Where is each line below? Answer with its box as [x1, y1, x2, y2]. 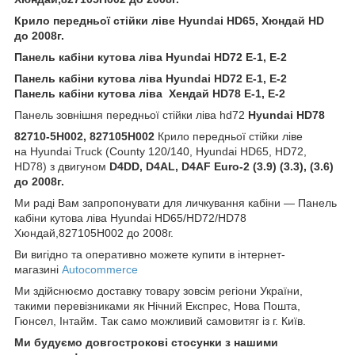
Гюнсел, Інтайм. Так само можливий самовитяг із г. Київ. [14, 314, 306, 327]
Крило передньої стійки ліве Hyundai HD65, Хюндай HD [14, 13, 324, 27]
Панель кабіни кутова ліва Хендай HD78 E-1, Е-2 [14, 86, 285, 100]
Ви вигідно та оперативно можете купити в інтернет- [14, 247, 285, 261]
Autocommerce [62, 262, 138, 276]
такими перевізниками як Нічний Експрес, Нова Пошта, [14, 299, 300, 312]
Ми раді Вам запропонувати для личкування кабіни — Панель [14, 196, 337, 209]
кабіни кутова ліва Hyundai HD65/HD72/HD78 [14, 211, 246, 224]
